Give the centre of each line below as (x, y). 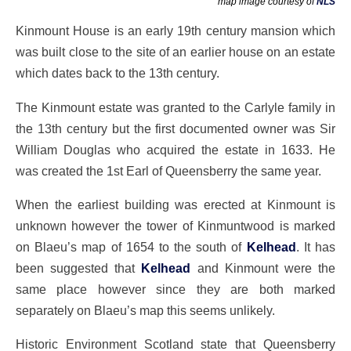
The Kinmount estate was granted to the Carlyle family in (175, 107)
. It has (316, 246)
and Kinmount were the (263, 268)
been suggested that (79, 268)
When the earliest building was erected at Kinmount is (175, 204)
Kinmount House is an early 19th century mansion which (175, 31)
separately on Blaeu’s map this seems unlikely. (145, 310)
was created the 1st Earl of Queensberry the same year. (168, 170)
